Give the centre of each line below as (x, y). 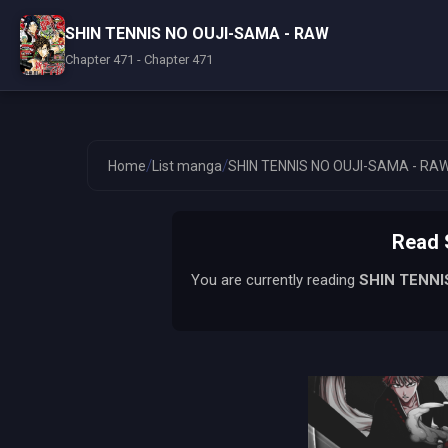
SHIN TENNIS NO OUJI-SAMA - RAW (197, 33)
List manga (187, 165)
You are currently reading (274, 280)
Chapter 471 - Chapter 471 (139, 59)
